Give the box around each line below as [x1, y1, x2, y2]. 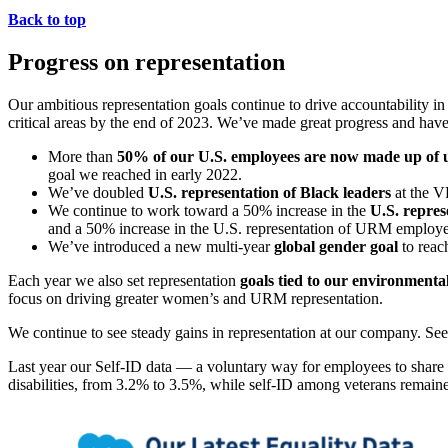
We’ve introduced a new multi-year [48, 238, 274, 256]
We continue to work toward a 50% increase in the [48, 202, 370, 220]
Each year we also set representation [8, 272, 240, 290]
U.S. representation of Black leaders [148, 184, 391, 202]
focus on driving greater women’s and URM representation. [8, 290, 387, 308]
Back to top [8, 11, 86, 29]
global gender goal [274, 238, 398, 256]
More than [48, 148, 117, 166]
